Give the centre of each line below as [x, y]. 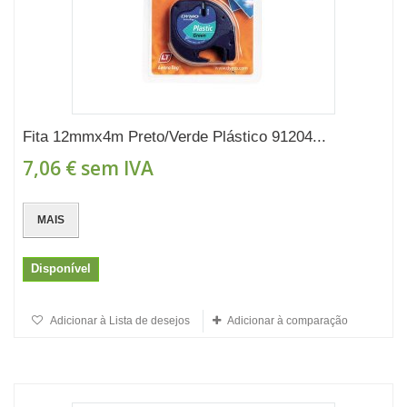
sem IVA [115, 168]
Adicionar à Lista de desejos [119, 321]
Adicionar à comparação [288, 321]
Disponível [61, 268]
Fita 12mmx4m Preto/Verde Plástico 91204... [174, 137]
